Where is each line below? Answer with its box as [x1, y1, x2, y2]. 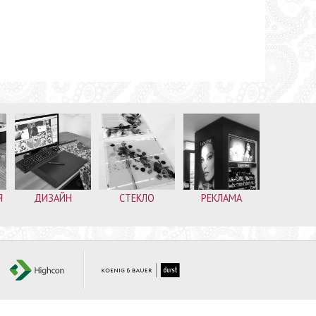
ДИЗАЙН [33, 190, 72, 205]
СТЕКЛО [119, 190, 155, 205]
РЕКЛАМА [200, 190, 242, 205]
